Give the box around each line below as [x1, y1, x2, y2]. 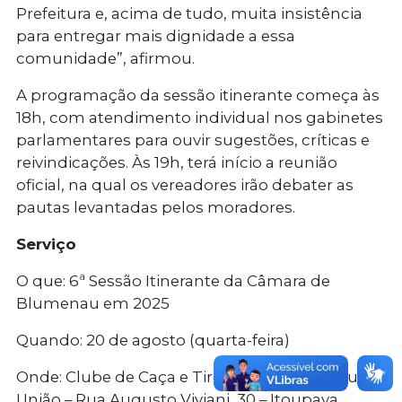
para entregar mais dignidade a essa [16, 27, 295, 46]
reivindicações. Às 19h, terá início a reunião [16, 153, 337, 172]
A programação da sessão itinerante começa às [16, 86, 380, 105]
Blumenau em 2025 [16, 294, 170, 313]
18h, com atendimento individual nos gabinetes [16, 109, 383, 127]
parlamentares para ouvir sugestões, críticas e [16, 131, 370, 150]
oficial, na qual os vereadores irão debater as [16, 176, 354, 195]
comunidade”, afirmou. [16, 49, 195, 68]
